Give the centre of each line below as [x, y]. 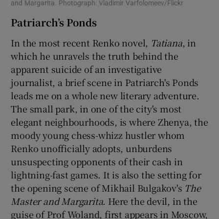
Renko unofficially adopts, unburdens [92, 148]
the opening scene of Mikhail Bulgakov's [98, 187]
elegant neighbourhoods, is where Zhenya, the [109, 121]
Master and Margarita [57, 201]
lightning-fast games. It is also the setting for [106, 174]
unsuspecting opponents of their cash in [97, 161]
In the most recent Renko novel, [81, 42]
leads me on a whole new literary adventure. [105, 95]
